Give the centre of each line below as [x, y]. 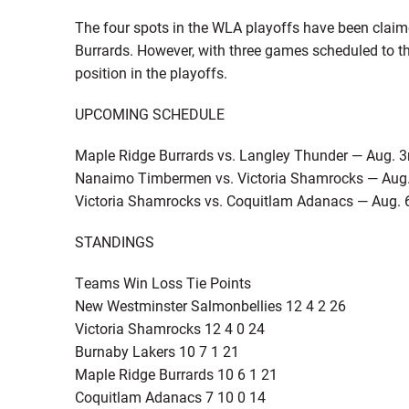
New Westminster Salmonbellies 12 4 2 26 [210, 305]
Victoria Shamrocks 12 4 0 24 [169, 328]
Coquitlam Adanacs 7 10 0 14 [170, 397]
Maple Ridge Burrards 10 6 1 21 [176, 374]
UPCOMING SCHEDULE [149, 114]
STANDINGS [114, 241]
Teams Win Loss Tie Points [163, 283]
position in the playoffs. [151, 73]
